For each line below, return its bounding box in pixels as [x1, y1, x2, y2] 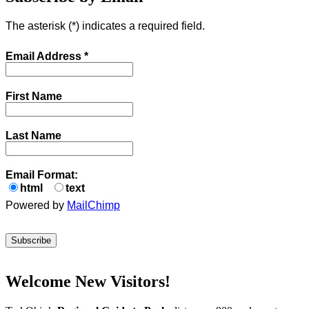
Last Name [6, 129, 61, 141]
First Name [6, 90, 62, 102]
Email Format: [6, 168, 78, 181]
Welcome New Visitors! [6, 272, 170, 290]
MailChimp [67, 199, 120, 211]
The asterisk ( [6, 20, 72, 32]
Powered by [6, 199, 67, 211]
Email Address [6, 50, 84, 63]
